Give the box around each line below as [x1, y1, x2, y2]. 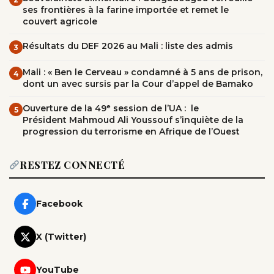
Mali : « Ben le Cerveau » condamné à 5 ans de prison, [23, 67, 262, 78]
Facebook [36, 198, 83, 210]
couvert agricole [23, 16, 97, 28]
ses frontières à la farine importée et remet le [23, 4, 229, 16]
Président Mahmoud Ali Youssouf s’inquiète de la [23, 114, 243, 126]
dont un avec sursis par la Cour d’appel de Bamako [23, 78, 253, 90]
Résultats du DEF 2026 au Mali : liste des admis [23, 40, 233, 52]
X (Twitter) [36, 231, 86, 243]
